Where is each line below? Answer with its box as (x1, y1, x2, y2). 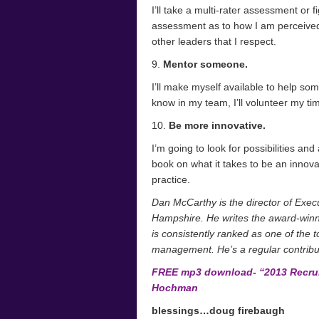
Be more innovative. (169, 120, 266, 131)
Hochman (152, 282, 198, 293)
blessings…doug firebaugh (152, 305, 285, 316)
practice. (152, 174, 190, 185)
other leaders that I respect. (152, 36, 276, 47)
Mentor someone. (163, 58, 248, 70)
